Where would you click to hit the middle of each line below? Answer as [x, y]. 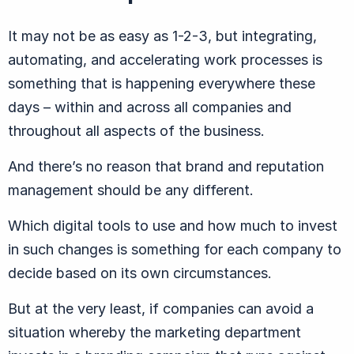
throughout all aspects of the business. [136, 130]
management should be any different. [131, 190]
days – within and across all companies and [150, 107]
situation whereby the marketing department [154, 332]
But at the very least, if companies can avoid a [161, 308]
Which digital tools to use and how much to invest [173, 225]
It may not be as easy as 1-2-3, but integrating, [162, 36]
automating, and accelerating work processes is [165, 59]
